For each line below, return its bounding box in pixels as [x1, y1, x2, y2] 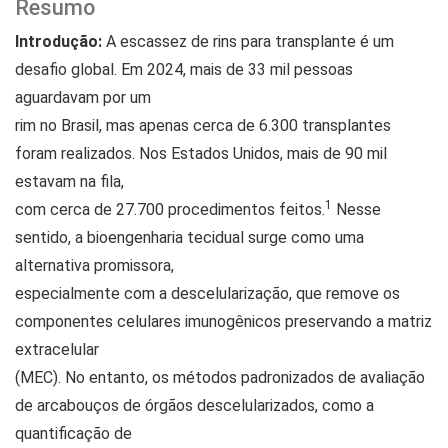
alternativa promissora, [15, 255, 174, 275]
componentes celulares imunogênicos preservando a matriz [15, 311, 432, 331]
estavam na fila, [15, 171, 124, 191]
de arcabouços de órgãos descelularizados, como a [15, 395, 374, 415]
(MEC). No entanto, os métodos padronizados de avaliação [15, 367, 425, 387]
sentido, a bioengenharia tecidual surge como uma [15, 227, 364, 247]
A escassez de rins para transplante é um [102, 31, 394, 51]
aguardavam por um [15, 87, 151, 107]
